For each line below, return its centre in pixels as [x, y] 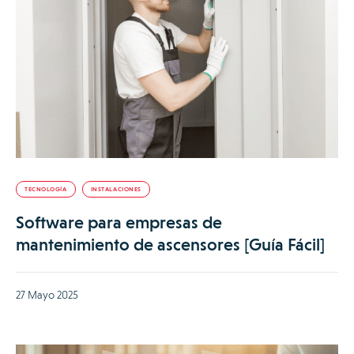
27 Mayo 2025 [47, 295]
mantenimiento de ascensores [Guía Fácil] [170, 245]
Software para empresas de [119, 223]
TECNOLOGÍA [46, 190]
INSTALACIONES [116, 190]
